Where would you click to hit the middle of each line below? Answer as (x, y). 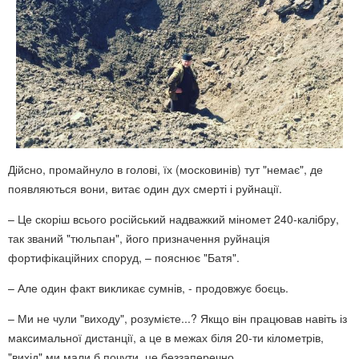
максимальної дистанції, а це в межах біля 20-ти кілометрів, (166, 337)
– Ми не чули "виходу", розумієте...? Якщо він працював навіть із (177, 318)
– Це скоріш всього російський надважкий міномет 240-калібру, (173, 219)
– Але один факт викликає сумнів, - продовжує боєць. (148, 288)
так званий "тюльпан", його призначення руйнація (139, 238)
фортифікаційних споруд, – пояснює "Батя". (124, 257)
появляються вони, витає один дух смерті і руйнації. (145, 188)
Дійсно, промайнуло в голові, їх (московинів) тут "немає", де (165, 169)
